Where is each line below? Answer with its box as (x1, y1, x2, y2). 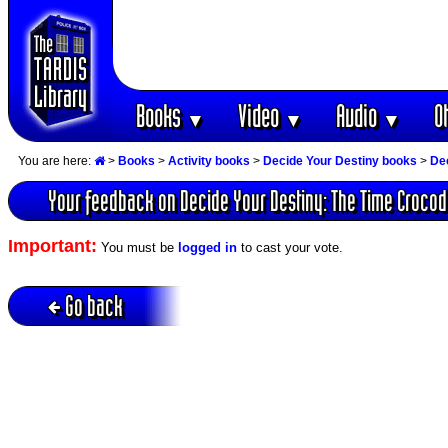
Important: (8, 236, 97, 257)
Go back (65, 289, 123, 321)
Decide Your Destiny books (263, 154, 417, 168)
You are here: (18, 154, 94, 168)
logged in (178, 240, 237, 256)
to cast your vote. (237, 240, 343, 256)
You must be (97, 240, 178, 256)
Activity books (168, 154, 250, 168)
